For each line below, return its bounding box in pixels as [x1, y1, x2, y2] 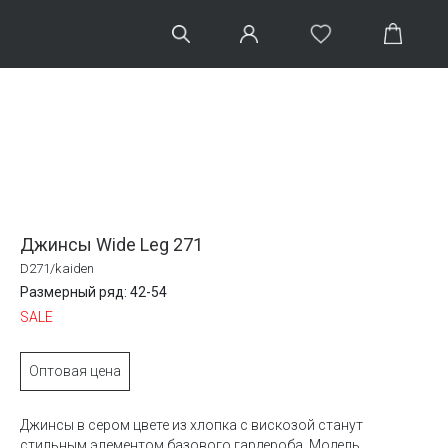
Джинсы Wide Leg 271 [19, 234, 203, 255]
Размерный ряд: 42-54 [19, 284, 167, 300]
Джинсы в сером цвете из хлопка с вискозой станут [19, 417, 363, 433]
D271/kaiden [19, 261, 94, 276]
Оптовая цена [28, 363, 121, 379]
